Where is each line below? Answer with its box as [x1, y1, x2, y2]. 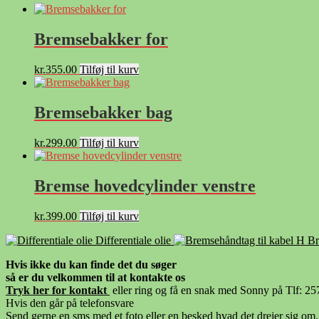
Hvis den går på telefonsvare [6, 296, 134, 309]
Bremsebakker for [34, 30, 168, 49]
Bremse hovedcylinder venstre [34, 176, 256, 195]
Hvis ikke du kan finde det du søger [6, 258, 177, 271]
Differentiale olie [95, 234, 171, 246]
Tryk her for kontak [6, 283, 103, 296]
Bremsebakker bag [34, 103, 172, 122]
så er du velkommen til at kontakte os [6, 271, 185, 283]
